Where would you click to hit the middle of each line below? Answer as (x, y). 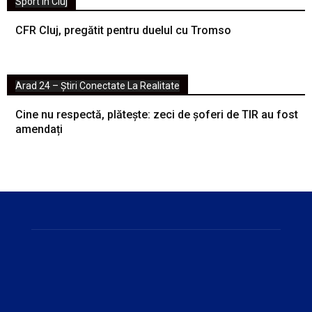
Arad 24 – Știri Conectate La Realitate (97, 85)
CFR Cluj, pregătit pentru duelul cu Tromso (123, 30)
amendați (39, 129)
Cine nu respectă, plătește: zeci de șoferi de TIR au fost (157, 114)
